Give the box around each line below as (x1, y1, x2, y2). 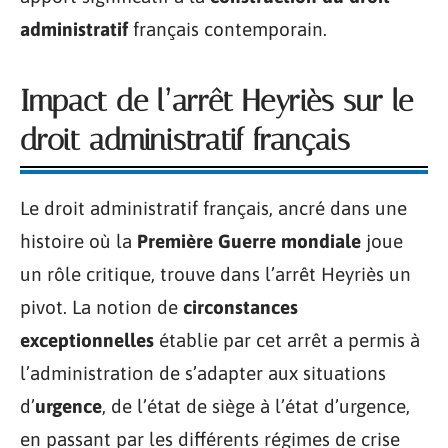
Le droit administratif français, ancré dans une (20, 197, 407, 219)
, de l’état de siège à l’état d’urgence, (102, 395, 410, 417)
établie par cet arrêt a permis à (154, 329, 420, 351)
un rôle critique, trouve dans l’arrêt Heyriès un (20, 263, 411, 285)
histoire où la (20, 230, 137, 252)
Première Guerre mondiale (137, 230, 361, 252)
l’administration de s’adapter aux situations (20, 362, 386, 384)
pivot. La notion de (20, 296, 183, 318)
